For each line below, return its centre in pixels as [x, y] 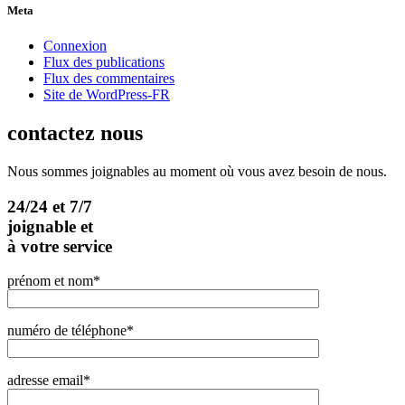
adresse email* [49, 381]
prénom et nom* [54, 281]
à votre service [60, 246]
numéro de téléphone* [71, 331]
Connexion [75, 46]
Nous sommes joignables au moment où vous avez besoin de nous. [197, 171]
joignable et [50, 226]
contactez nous [75, 133]
